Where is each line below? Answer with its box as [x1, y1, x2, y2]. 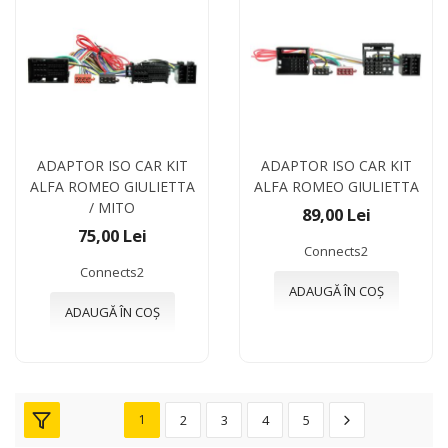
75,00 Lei [77, 223, 147, 247]
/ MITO [89, 197, 135, 217]
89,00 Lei [301, 202, 371, 226]
